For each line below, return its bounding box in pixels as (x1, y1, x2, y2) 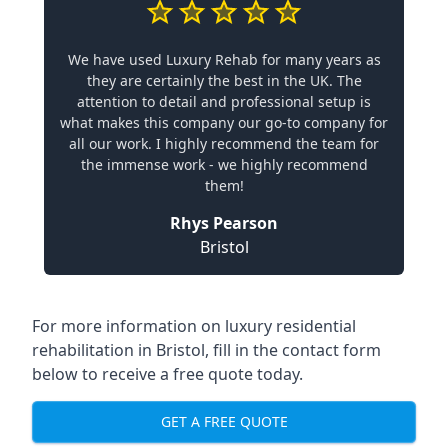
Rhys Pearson (170, 211, 278, 234)
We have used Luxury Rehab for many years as (67, 49, 381, 69)
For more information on (32, 314, 225, 337)
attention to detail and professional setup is (77, 91, 371, 111)
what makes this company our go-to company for (60, 112, 388, 132)
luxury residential (225, 314, 356, 337)
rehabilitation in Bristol (32, 338, 205, 361)
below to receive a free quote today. (32, 362, 303, 385)
